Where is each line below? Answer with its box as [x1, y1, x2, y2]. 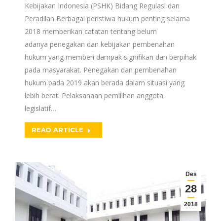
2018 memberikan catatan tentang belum [25, 27, 157, 36]
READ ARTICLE [32, 126, 83, 134]
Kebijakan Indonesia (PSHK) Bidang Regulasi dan [25, 1, 180, 10]
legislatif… [25, 104, 56, 113]
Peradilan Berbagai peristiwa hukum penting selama [25, 14, 190, 23]
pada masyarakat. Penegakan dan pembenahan [25, 65, 177, 74]
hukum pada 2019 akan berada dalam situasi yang [25, 78, 184, 87]
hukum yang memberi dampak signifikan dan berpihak [25, 52, 196, 62]
